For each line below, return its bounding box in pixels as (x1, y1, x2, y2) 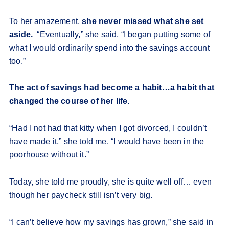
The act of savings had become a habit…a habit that (9, 83, 214, 93)
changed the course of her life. (9, 97, 130, 106)
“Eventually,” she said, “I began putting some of (35, 30, 211, 39)
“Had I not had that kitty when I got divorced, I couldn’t (9, 124, 207, 133)
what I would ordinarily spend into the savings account (9, 43, 210, 53)
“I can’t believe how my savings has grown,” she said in (9, 218, 213, 227)
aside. (9, 30, 35, 39)
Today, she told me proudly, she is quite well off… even (9, 177, 212, 187)
